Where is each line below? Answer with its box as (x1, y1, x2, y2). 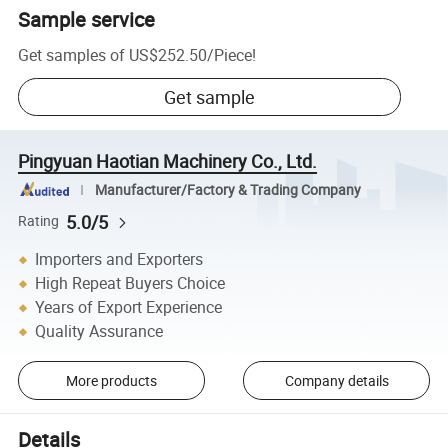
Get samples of (18, 43, 126, 66)
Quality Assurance (35, 320, 164, 343)
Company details (284, 370, 389, 390)
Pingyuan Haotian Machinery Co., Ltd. (18, 148, 318, 173)
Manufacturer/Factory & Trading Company (94, 180, 361, 199)
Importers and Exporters (35, 248, 204, 271)
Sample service (18, 6, 156, 34)
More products (65, 370, 157, 390)
